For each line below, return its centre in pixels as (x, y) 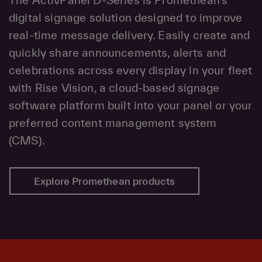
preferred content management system (113, 123)
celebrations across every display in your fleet (131, 70)
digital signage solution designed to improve (126, 17)
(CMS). (27, 140)
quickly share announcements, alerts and (118, 52)
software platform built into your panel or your (131, 105)
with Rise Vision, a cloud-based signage (114, 87)
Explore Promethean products (105, 181)
